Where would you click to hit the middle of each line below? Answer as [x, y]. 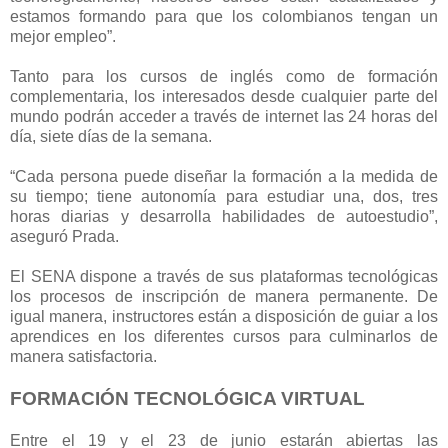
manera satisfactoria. [83, 357]
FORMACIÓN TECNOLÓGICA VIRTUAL [187, 399]
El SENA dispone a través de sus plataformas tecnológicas [224, 277]
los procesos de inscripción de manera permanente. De [224, 297]
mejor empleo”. [65, 37]
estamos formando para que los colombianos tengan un [224, 17]
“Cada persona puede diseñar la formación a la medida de [224, 177]
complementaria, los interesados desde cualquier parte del [224, 97]
